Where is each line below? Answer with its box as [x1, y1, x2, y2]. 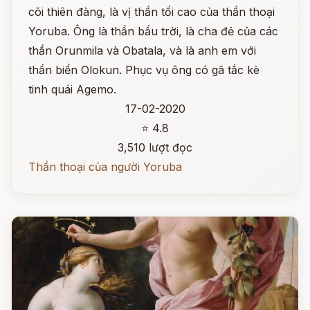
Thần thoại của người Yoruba [28, 160, 182, 174]
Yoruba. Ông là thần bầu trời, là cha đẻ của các [28, 24, 278, 38]
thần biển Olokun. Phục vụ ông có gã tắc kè [28, 63, 259, 77]
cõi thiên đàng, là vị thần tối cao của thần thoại [28, 5, 275, 19]
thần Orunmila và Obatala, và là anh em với [28, 44, 256, 57]
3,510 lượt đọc [118, 140, 192, 154]
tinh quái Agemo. [28, 82, 116, 96]
